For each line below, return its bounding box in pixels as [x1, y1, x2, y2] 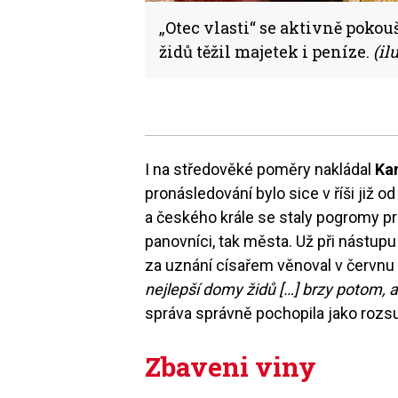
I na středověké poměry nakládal [145, 159, 376, 179]
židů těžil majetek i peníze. [159, 40, 373, 62]
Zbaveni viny [145, 348, 317, 384]
